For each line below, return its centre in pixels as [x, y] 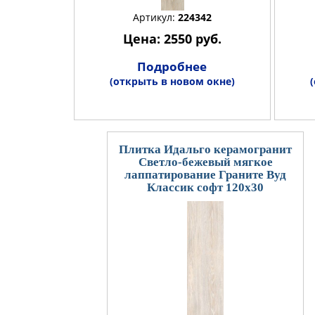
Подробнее [172, 66]
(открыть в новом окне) [172, 81]
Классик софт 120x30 [205, 187]
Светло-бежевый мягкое [205, 162]
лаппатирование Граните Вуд [205, 174]
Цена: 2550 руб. [172, 38]
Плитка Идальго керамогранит [205, 149]
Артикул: [155, 17]
